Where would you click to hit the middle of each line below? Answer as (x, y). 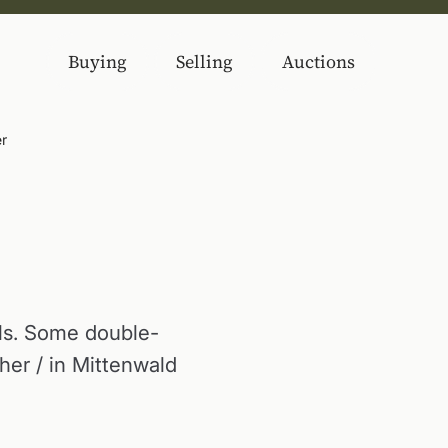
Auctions (318, 61)
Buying (97, 61)
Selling (204, 61)
